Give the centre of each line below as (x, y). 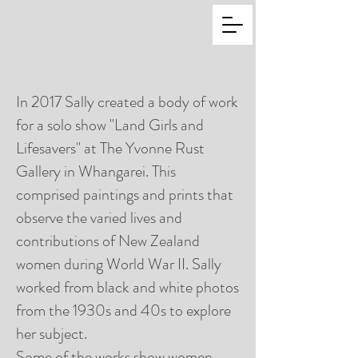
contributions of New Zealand (108, 241)
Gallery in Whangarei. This (96, 171)
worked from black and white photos (127, 287)
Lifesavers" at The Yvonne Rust (110, 148)
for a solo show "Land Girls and (110, 125)
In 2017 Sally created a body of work (127, 102)
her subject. (52, 334)
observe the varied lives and (99, 218)
